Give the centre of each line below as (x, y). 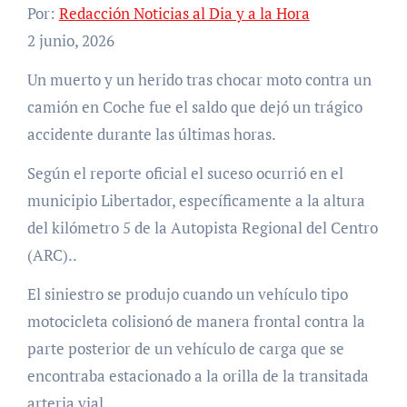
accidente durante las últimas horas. (151, 134)
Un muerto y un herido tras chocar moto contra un (32, 80)
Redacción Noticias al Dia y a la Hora (184, 14)
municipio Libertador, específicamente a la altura (196, 201)
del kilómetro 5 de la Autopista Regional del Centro (202, 228)
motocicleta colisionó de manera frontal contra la (196, 322)
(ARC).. (52, 255)
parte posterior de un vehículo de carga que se (185, 349)
